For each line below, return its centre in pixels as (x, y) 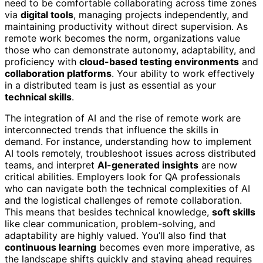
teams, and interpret (51, 165)
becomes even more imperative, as (176, 247)
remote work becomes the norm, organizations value (122, 38)
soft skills (234, 212)
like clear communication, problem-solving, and (110, 223)
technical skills (38, 97)
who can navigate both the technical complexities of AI (127, 188)
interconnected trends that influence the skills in (112, 129)
